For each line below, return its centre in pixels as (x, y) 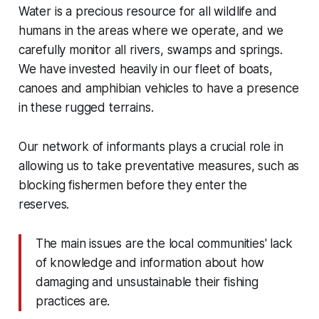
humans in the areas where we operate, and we (151, 31)
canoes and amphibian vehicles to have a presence (158, 89)
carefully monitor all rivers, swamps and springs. (150, 50)
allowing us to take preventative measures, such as (159, 166)
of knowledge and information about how (150, 263)
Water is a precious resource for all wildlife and (147, 12)
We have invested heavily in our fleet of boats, (145, 69)
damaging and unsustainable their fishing (147, 282)
